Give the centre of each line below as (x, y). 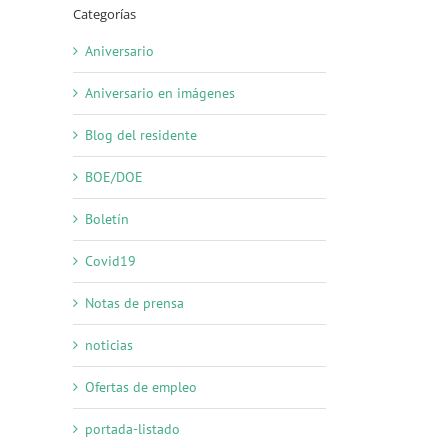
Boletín (107, 218)
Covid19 (110, 260)
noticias (109, 344)
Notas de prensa (134, 302)
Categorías (104, 13)
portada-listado (132, 428)
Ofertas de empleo (141, 386)
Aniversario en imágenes (160, 92)
